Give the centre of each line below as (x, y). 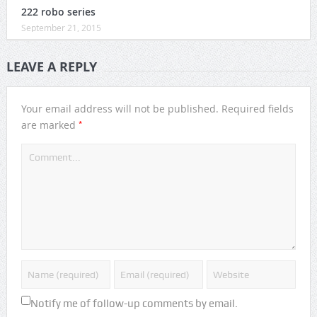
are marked (50, 125)
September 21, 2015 (61, 28)
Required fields (257, 109)
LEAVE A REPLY (51, 67)
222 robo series (58, 12)
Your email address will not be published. (120, 109)
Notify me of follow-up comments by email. (134, 304)
